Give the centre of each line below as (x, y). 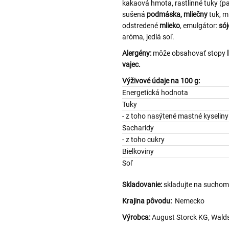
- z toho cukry (143, 139)
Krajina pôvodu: (148, 201)
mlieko (170, 25)
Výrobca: (137, 217)
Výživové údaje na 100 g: (161, 81)
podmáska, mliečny (178, 14)
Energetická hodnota (155, 92)
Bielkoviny (138, 151)
